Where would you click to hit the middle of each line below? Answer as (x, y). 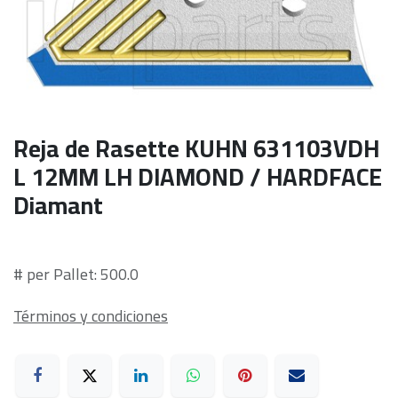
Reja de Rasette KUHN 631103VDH (196, 149)
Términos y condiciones (91, 316)
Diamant (58, 206)
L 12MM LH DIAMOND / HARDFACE (198, 177)
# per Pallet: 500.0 (76, 275)
